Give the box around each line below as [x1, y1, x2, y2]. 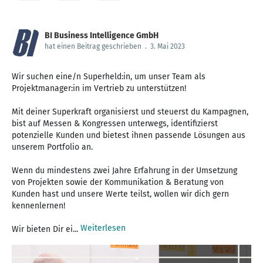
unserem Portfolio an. [12, 141, 93, 152]
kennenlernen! [12, 200, 65, 211]
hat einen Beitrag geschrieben [45, 42, 141, 50]
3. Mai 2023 [150, 42, 185, 50]
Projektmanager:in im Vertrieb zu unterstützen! [12, 83, 186, 93]
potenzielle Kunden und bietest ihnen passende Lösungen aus [12, 130, 245, 140]
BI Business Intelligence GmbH [45, 30, 159, 41]
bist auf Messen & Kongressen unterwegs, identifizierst [12, 118, 218, 129]
